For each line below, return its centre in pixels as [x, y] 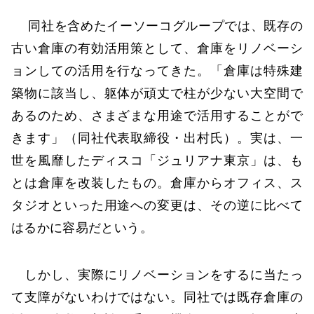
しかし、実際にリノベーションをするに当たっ [157, 275]
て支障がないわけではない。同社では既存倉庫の [157, 298]
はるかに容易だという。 [82, 227]
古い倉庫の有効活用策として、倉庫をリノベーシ [157, 48]
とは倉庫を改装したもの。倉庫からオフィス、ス [157, 183]
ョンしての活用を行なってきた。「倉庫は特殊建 [157, 70]
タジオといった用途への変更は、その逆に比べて [157, 205]
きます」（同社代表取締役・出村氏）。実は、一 [157, 138]
